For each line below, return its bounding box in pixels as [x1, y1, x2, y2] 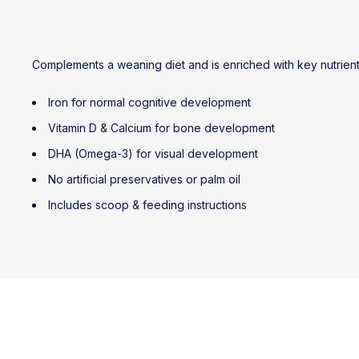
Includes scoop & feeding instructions [48, 198, 247, 212]
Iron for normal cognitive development [48, 95, 251, 109]
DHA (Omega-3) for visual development [48, 147, 258, 160]
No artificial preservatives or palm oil [48, 172, 240, 186]
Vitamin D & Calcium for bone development [48, 121, 275, 135]
